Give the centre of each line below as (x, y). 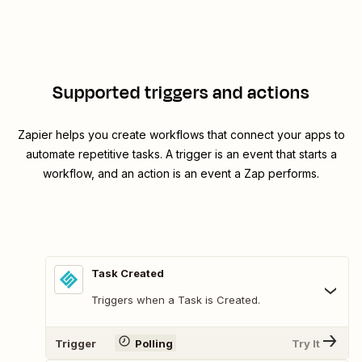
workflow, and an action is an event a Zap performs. (181, 174)
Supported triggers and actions (181, 93)
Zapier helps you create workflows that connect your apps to (181, 135)
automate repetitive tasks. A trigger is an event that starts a (181, 154)
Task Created (128, 274)
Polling (154, 343)
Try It (306, 343)
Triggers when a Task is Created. (176, 300)
